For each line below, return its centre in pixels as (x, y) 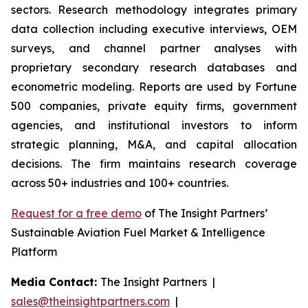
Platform (34, 251)
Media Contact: (56, 282)
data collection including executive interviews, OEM (154, 29)
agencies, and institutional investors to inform (154, 125)
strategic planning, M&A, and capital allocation (154, 144)
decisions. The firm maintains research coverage (154, 163)
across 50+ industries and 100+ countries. (120, 183)
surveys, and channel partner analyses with (154, 48)
